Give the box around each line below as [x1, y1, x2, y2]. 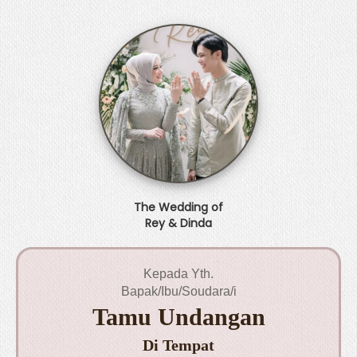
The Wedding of [134, 199, 223, 215]
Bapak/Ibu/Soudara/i [120, 284, 237, 298]
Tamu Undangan [92, 304, 265, 330]
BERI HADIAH [284, 9, 352, 20]
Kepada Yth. [143, 267, 214, 280]
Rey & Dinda [145, 215, 212, 231]
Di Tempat [143, 336, 214, 354]
